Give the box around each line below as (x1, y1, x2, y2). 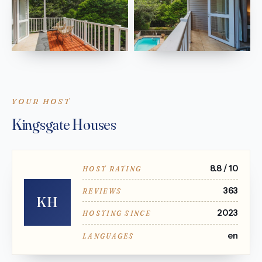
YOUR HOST (12, 96, 71, 106)
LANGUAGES (82, 232, 135, 240)
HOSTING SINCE (82, 209, 151, 218)
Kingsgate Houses (12, 115, 116, 134)
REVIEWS (82, 187, 122, 195)
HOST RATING (82, 164, 142, 173)
